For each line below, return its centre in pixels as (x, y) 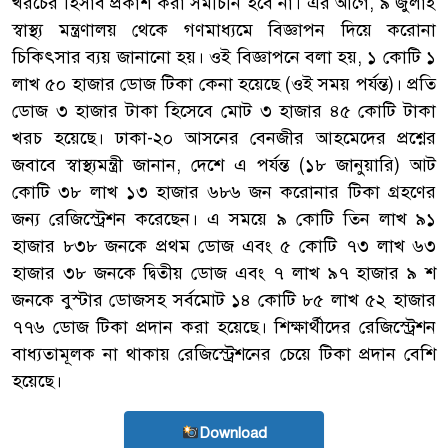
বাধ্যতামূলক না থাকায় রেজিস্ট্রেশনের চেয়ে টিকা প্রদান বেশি (224, 353)
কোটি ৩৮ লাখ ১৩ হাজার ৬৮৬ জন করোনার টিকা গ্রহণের (224, 191)
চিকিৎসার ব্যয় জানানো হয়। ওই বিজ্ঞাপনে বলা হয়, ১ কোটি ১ (224, 56)
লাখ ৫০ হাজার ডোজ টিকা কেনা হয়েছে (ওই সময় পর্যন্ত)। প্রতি (224, 83)
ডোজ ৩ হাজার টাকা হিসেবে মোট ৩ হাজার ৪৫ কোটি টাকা (224, 110)
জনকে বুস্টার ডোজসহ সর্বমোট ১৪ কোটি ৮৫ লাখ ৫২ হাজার (224, 299)
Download (232, 432)
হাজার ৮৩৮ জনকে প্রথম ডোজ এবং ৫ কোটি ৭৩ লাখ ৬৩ (224, 245)
